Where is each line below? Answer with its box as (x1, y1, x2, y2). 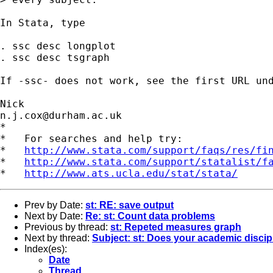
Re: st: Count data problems (85, 210, 215, 221)
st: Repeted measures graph (110, 221, 241, 232)
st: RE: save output (85, 199, 174, 210)
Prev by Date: (24, 199, 85, 210)
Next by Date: (24, 210, 85, 221)
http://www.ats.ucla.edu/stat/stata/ (24, 167, 238, 179)
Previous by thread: (24, 221, 110, 232)
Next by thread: (24, 232, 92, 243)
